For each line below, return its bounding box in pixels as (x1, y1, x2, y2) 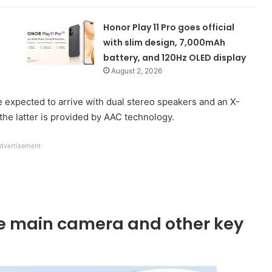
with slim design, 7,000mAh (103, 36, 226, 49)
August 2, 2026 (111, 66, 163, 75)
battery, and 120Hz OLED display (103, 51, 246, 64)
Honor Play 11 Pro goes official (103, 21, 235, 33)
